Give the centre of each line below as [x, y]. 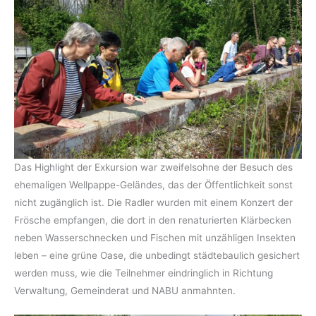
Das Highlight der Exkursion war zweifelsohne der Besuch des [153, 167]
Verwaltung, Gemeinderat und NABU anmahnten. [125, 290]
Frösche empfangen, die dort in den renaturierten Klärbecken [153, 220]
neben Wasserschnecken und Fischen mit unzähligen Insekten [155, 237]
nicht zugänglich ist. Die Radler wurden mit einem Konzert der [153, 202]
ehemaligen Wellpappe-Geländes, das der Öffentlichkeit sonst [153, 184]
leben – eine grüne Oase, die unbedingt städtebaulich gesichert [157, 255]
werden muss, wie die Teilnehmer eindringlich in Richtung [144, 273]
